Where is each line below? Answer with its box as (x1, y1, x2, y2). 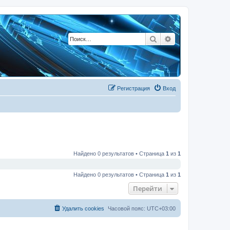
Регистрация (117, 85, 150, 91)
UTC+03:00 (147, 205, 176, 212)
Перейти (133, 183, 162, 193)
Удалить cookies (62, 205, 104, 212)
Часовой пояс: (108, 205, 147, 212)
